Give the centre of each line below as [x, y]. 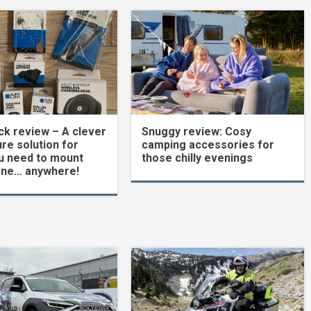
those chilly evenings [197, 158]
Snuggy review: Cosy [197, 131]
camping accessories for [208, 144]
